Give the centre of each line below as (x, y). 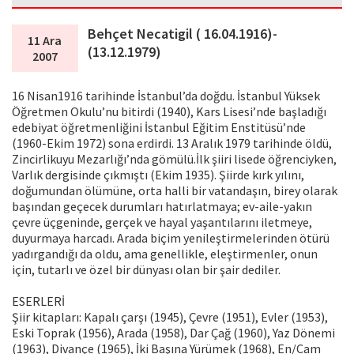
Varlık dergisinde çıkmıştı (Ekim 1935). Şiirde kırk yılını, (158, 175)
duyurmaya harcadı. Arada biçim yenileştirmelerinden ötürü (171, 238)
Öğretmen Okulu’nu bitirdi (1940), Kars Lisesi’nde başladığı (169, 112)
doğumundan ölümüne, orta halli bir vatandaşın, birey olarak (175, 191)
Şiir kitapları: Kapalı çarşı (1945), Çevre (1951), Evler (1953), (170, 317)
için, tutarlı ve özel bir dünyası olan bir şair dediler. (146, 270)
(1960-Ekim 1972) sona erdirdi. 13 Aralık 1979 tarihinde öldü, (172, 143)
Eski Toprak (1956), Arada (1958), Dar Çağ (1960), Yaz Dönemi (173, 333)
